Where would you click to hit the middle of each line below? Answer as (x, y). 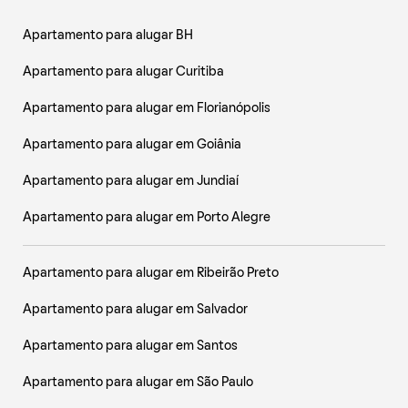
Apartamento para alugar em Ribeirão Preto (151, 273)
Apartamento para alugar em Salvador (135, 310)
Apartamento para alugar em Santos (130, 346)
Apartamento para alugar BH (108, 36)
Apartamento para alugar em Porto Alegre (147, 218)
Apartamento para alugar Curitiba (123, 72)
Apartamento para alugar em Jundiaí (131, 181)
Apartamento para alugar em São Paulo (138, 382)
